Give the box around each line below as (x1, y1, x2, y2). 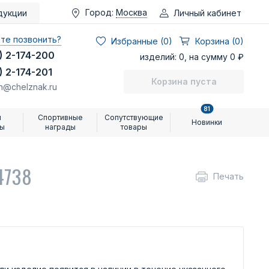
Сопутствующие (104, 113, 163, 122)
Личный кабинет (174, 7, 241, 18)
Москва (116, 7, 147, 17)
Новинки (192, 118, 223, 127)
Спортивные (38, 113, 83, 122)
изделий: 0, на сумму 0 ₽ (140, 52, 244, 62)
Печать (213, 171, 244, 181)
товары (120, 122, 147, 131)
